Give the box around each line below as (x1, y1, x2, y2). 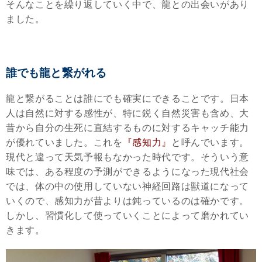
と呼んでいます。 (171, 137, 250, 148)
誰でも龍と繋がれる (6, 66, 106, 80)
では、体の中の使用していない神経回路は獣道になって (6, 181, 249, 192)
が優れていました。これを (6, 137, 123, 148)
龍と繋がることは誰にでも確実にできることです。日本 (6, 93, 249, 104)
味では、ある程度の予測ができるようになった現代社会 (6, 166, 249, 177)
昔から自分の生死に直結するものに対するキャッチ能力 (6, 122, 249, 133)
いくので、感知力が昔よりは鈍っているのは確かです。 (6, 195, 249, 206)
